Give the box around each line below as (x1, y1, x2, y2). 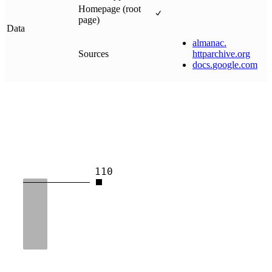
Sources (78, 49, 109, 59)
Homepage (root (78, 4, 141, 15)
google (212, 59, 239, 70)
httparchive (192, 49, 235, 59)
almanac (192, 38, 224, 49)
